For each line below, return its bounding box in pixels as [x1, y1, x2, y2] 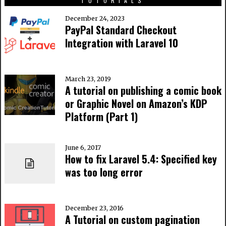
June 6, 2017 [65, 144, 101, 152]
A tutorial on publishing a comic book [65, 83, 221, 98]
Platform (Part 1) [65, 109, 138, 125]
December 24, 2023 [65, 15, 125, 23]
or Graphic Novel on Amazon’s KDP [65, 96, 207, 111]
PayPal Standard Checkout [65, 22, 177, 38]
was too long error [65, 164, 143, 180]
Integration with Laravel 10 [65, 35, 178, 51]
